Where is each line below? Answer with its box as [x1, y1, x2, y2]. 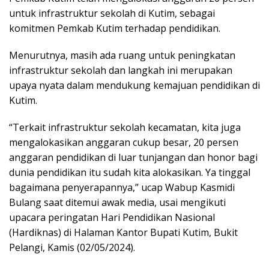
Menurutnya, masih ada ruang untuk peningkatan [9, 49, 235, 62]
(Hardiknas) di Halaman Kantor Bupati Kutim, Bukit [9, 226, 238, 240]
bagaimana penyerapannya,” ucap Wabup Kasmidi [9, 181, 235, 195]
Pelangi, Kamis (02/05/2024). [9, 241, 135, 255]
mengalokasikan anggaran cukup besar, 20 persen [9, 136, 238, 150]
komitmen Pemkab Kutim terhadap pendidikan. [9, 22, 220, 35]
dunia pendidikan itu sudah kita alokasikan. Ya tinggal [9, 166, 250, 180]
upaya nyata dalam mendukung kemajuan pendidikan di [9, 79, 260, 92]
